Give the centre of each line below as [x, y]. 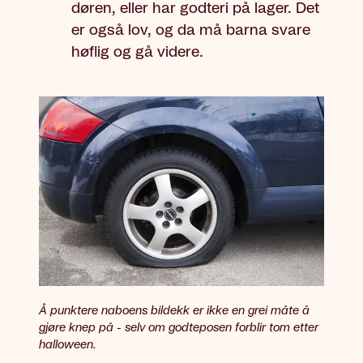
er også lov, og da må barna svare [191, 30]
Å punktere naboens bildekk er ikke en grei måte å [174, 312]
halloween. [68, 346]
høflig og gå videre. [139, 52]
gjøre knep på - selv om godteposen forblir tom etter [179, 329]
